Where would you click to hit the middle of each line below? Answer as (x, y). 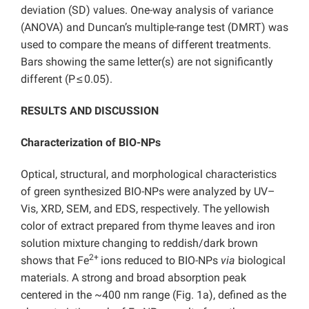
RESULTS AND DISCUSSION (90, 111)
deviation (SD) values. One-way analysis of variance (147, 10)
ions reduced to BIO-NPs (161, 261)
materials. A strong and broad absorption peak (133, 278)
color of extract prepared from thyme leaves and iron (148, 226)
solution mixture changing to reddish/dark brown (139, 243)
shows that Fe (55, 261)
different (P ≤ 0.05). (67, 79)
